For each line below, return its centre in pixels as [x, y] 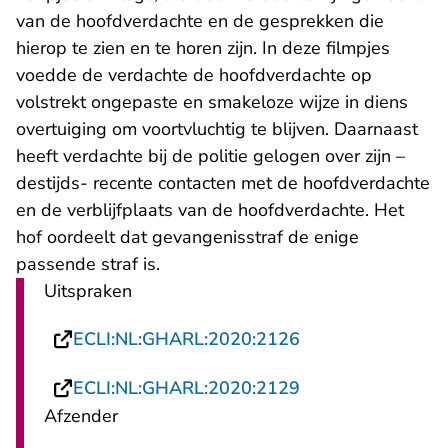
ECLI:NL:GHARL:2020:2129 [186, 388]
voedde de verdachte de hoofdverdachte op [194, 75]
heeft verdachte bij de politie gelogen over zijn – [210, 156]
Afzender [81, 416]
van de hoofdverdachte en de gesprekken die [200, 21]
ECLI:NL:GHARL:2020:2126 [186, 339]
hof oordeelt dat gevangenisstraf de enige [187, 237]
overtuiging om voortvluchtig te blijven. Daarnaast [217, 129]
